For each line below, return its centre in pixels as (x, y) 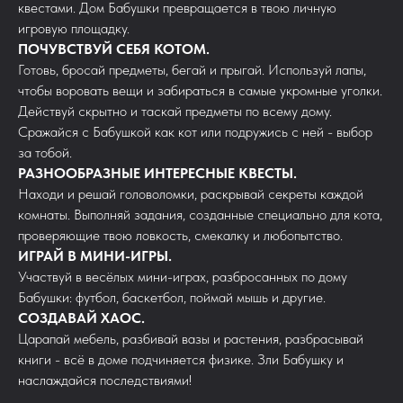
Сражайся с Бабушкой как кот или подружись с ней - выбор (195, 132)
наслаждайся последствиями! (105, 380)
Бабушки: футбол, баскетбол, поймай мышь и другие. (172, 297)
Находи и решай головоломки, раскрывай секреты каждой (191, 194)
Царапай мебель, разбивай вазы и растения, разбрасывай (191, 339)
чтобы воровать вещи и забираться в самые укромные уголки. (200, 90)
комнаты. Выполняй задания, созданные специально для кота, (200, 215)
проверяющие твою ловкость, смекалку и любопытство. (180, 235)
